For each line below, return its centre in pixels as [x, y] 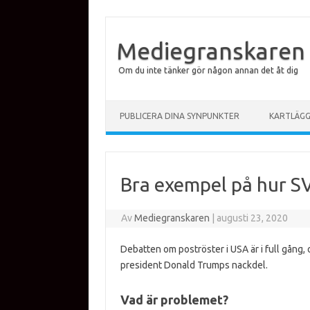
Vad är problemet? [174, 300]
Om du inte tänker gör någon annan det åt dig [208, 70]
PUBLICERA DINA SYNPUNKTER [180, 116]
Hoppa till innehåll [145, 105]
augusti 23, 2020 [253, 218]
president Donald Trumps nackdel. [194, 265]
